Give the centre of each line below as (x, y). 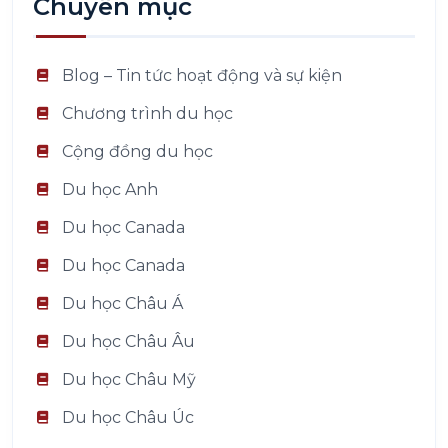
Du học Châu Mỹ (129, 379)
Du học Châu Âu (128, 341)
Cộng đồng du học (137, 151)
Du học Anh (110, 189)
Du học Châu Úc (128, 417)
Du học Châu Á (122, 303)
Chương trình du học (147, 113)
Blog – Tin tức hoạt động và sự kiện (202, 75)
